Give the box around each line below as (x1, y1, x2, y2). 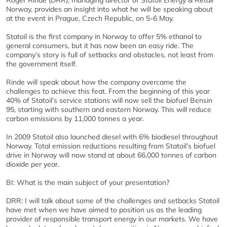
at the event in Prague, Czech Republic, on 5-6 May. (6, 14, 174, 23)
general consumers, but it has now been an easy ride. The (6, 41, 194, 50)
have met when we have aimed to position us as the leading (6, 205, 202, 214)
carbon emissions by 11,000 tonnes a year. (6, 114, 144, 123)
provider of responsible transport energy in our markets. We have (6, 214, 218, 223)
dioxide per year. (6, 160, 59, 169)
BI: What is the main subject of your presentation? (6, 178, 169, 187)
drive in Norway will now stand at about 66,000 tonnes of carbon (6, 150, 216, 160)
